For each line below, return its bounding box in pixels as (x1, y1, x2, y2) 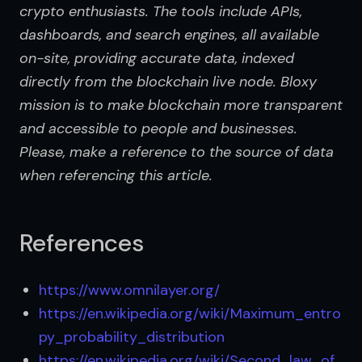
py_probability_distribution (39, 326, 225, 347)
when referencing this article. (19, 165, 213, 185)
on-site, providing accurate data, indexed (19, 48, 294, 68)
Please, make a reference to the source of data (19, 141, 334, 162)
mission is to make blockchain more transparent (19, 95, 343, 115)
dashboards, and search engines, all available (19, 24, 319, 44)
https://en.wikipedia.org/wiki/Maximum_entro (39, 303, 341, 323)
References (19, 226, 144, 259)
